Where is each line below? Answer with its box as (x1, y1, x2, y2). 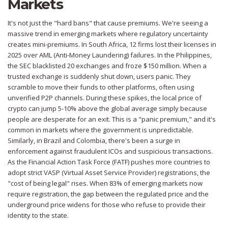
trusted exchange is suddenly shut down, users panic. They (8, 72, 191, 81)
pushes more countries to (129, 157, 210, 167)
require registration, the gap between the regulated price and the (8, 189, 209, 199)
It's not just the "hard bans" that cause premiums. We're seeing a (8, 18, 208, 28)
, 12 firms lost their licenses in (126, 40, 216, 49)
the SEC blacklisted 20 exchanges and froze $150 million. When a (8, 61, 207, 71)
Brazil (44, 136, 61, 146)
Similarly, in (8, 136, 44, 146)
